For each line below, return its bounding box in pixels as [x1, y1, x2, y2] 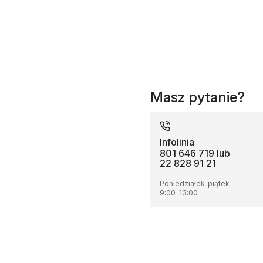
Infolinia [160, 136, 194, 148]
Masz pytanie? [150, 89, 245, 106]
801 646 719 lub [160, 147, 230, 159]
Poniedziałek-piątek [160, 179, 230, 188]
